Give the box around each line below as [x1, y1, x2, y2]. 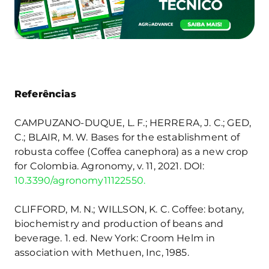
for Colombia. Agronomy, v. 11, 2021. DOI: [14, 160, 205, 172]
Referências [14, 88, 76, 100]
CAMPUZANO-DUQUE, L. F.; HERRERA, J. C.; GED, [14, 116, 252, 128]
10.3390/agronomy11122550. [14, 174, 146, 186]
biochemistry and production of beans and [14, 217, 224, 229]
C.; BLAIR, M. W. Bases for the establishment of [14, 131, 240, 143]
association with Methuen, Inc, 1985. [14, 246, 189, 258]
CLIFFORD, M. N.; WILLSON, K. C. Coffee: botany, [14, 203, 244, 215]
